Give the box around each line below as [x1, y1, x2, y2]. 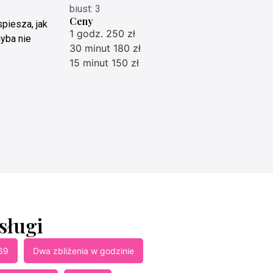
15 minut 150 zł [69, 56, 140, 69]
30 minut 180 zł [69, 41, 141, 54]
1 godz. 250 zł [69, 27, 136, 40]
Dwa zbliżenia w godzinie [32, 245, 134, 256]
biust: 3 [69, 2, 101, 15]
